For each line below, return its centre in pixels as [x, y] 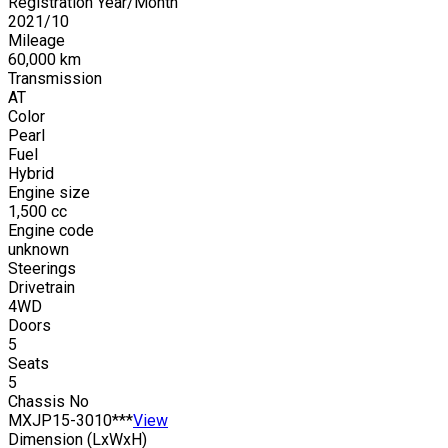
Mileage [36, 40]
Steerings [42, 268]
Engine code [51, 230]
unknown [38, 249]
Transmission [55, 78]
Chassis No [48, 401]
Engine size [49, 192]
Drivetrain [41, 287]
